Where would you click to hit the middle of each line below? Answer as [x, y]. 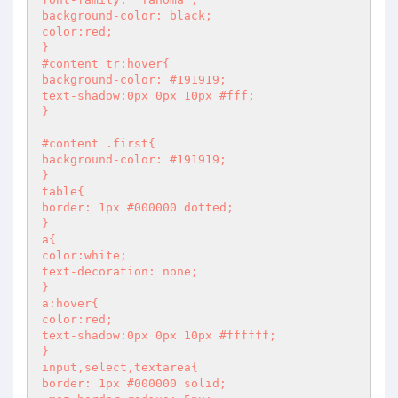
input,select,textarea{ [120, 367]
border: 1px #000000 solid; [134, 383]
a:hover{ [70, 303]
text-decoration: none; [120, 271]
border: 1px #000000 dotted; [138, 207]
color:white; [84, 255]
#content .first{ [99, 143]
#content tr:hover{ [106, 64]
